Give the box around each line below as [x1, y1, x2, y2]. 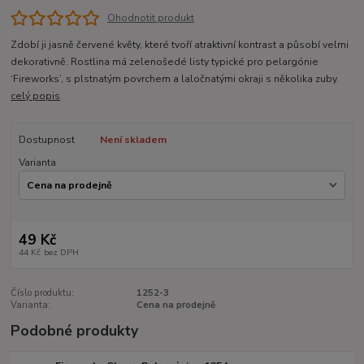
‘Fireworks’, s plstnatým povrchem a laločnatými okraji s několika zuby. [11, 71, 340, 85]
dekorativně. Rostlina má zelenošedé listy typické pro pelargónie [11, 54, 319, 68]
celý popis [11, 89, 61, 102]
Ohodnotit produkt [106, 11, 194, 24]
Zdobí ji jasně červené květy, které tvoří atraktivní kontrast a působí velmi [11, 37, 349, 51]
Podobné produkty [11, 320, 139, 340]
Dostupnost [18, 132, 75, 146]
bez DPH [43, 245, 79, 258]
